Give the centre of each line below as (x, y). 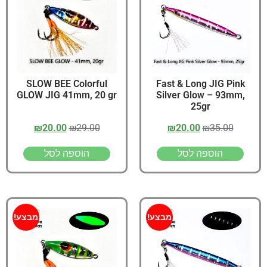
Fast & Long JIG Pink (200, 84)
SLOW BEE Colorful (67, 84)
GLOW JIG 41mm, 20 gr (67, 95)
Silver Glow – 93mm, (200, 95)
